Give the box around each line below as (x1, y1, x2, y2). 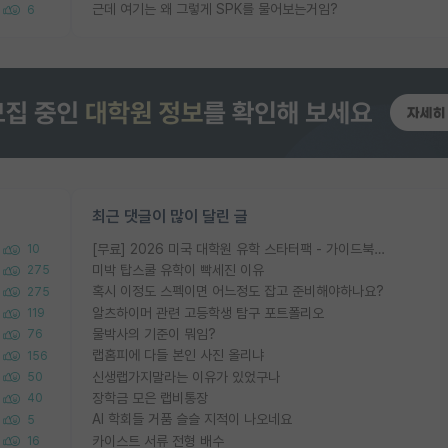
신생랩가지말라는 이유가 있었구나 (92, 368, 280, 385)
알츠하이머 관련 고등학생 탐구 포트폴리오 (92, 304, 324, 321)
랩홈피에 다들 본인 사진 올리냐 (92, 347, 264, 364)
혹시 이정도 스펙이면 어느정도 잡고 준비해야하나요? (92, 283, 384, 300)
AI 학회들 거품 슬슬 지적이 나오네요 (92, 411, 292, 428)
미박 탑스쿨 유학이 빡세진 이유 (92, 262, 264, 279)
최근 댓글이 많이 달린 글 (92, 206, 248, 226)
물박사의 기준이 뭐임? (92, 326, 216, 342)
